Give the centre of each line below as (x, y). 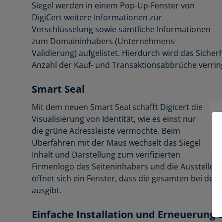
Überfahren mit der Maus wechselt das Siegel (116, 142)
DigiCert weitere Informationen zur (97, 17)
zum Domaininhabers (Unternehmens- (104, 41)
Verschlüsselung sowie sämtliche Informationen (121, 29)
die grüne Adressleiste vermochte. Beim (106, 131)
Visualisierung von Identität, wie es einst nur (114, 119)
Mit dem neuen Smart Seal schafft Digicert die (117, 107)
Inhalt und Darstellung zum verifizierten (106, 154)
